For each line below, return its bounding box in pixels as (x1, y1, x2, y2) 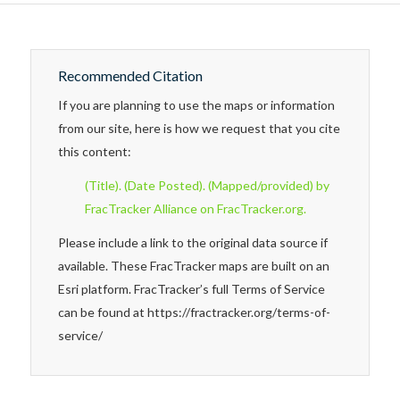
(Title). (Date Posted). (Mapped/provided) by (84, 177, 329, 193)
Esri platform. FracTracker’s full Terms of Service (57, 280, 325, 296)
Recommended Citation (57, 66, 203, 84)
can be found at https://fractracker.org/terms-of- (57, 304, 330, 320)
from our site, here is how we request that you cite (57, 120, 340, 136)
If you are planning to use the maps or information (57, 96, 335, 112)
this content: (57, 143, 131, 159)
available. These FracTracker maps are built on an (57, 257, 329, 273)
